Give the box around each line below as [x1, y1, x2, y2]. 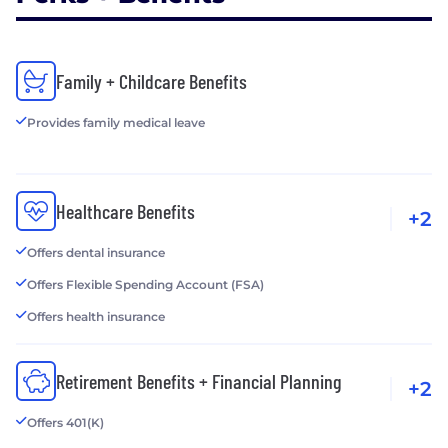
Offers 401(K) [27, 414, 104, 430]
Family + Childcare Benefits [56, 68, 247, 93]
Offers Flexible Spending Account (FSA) [27, 276, 264, 292]
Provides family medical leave [27, 114, 205, 130]
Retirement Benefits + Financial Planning [56, 368, 341, 393]
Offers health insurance [27, 308, 165, 324]
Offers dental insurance [27, 244, 165, 260]
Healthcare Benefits [56, 198, 195, 223]
